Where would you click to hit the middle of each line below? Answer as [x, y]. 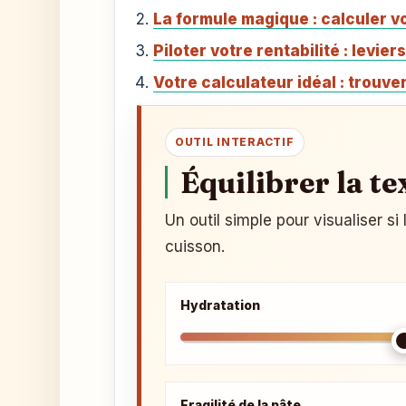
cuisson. [195, 246]
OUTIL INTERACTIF [235, 142]
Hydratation [220, 305]
